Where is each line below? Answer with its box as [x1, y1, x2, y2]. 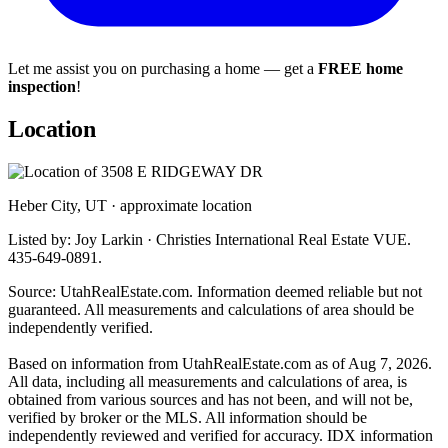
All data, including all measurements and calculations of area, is [8, 372, 407, 390]
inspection [8, 77, 76, 95]
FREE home [318, 59, 403, 77]
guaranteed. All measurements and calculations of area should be [8, 300, 414, 318]
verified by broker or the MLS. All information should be [8, 408, 367, 426]
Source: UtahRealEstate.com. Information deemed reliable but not [8, 282, 422, 300]
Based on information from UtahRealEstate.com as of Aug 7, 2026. [8, 354, 432, 372]
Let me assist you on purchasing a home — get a [8, 59, 318, 77]
